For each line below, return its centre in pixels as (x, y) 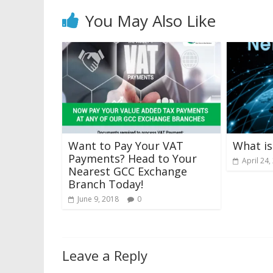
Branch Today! (106, 184)
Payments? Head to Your (133, 158)
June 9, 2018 (98, 199)
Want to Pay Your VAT (126, 146)
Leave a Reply (105, 255)
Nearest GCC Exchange (128, 171)
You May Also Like (151, 21)
